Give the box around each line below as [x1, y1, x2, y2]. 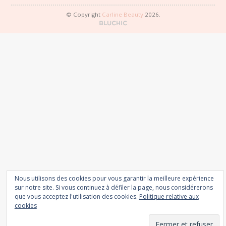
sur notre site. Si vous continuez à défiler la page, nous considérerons [14, 183, 213, 192]
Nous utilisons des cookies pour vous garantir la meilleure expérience [14, 174, 214, 183]
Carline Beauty [101, 11, 143, 19]
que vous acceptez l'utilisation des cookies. [14, 192, 139, 201]
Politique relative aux [139, 192, 199, 201]
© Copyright [66, 11, 102, 19]
